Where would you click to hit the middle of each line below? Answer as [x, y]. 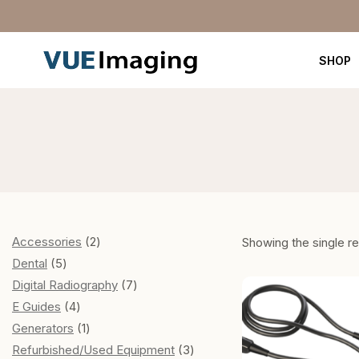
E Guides [36, 307]
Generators [43, 328]
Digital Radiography [65, 285]
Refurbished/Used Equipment [93, 350]
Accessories [47, 242]
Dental [30, 263]
